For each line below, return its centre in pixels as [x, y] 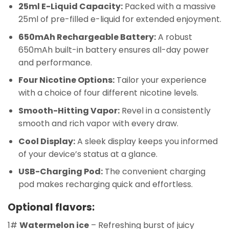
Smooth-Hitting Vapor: [69, 110]
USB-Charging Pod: [60, 172]
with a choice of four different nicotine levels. [108, 93]
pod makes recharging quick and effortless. [105, 185]
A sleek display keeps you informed [146, 141]
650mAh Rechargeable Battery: [87, 37]
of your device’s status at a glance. [88, 154]
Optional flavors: [51, 207]
